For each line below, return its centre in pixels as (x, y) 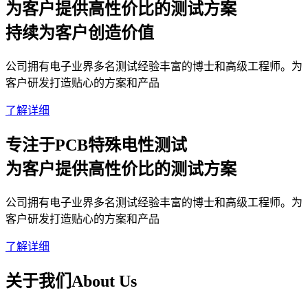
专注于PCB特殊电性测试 (96, 145)
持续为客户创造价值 (80, 33)
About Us (104, 281)
